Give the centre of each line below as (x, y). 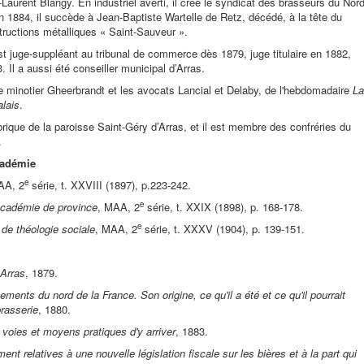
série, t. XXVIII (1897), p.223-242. (110, 184)
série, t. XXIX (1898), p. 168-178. (223, 206)
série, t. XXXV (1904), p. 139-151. (223, 228)
